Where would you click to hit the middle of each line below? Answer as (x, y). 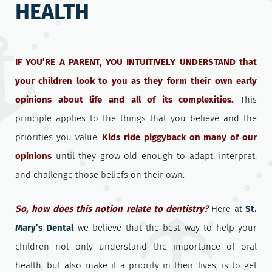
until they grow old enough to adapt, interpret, (156, 156)
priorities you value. (59, 138)
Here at (227, 209)
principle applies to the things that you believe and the (136, 119)
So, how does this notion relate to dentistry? (112, 209)
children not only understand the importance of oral (136, 247)
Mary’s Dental (45, 228)
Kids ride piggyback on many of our (180, 138)
